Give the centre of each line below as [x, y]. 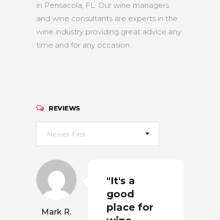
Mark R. [56, 212]
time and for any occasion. [84, 45]
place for [130, 207]
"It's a [121, 181]
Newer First [66, 134]
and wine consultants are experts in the [107, 18]
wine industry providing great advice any [109, 32]
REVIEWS [65, 108]
